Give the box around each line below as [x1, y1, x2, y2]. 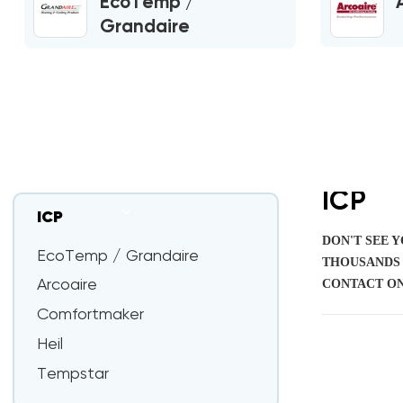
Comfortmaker [36, 307, 144, 324]
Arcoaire [36, 277, 97, 294]
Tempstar [36, 365, 109, 382]
